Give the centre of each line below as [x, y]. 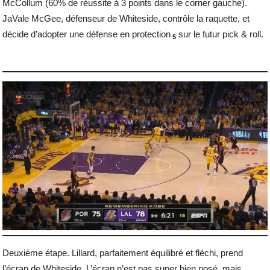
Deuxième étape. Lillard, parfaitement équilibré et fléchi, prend [123, 253]
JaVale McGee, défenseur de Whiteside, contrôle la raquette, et [126, 19]
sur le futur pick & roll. [221, 34]
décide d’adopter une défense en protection [87, 34]
